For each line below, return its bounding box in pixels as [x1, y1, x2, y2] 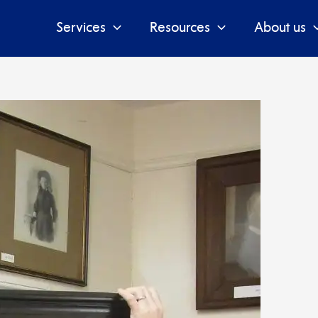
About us [254, 21, 306, 35]
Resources [150, 21, 210, 35]
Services [56, 21, 106, 35]
